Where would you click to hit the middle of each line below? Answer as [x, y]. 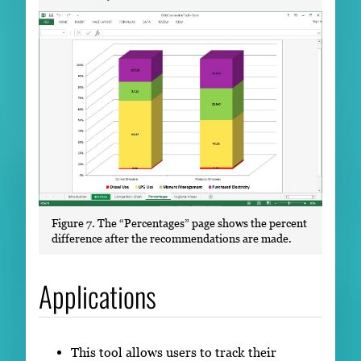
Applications [98, 296]
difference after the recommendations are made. [172, 239]
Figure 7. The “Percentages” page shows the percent [179, 223]
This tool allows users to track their [174, 352]
